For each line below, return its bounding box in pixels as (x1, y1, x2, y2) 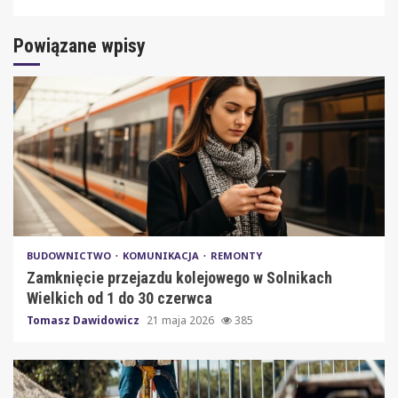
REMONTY (211, 248, 262, 262)
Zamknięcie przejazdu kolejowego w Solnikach (27, 267, 332, 287)
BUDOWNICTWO (27, 248, 114, 262)
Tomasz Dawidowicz (27, 312, 142, 328)
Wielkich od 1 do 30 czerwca (27, 288, 212, 307)
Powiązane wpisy (13, 34, 146, 57)
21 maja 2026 (147, 312, 217, 328)
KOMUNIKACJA (123, 248, 202, 262)
